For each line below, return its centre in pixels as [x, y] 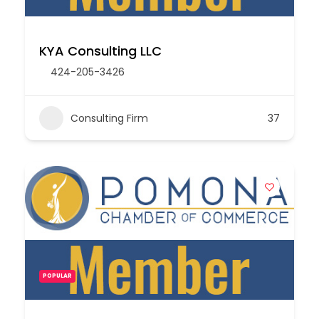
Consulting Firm [109, 118]
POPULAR [57, 276]
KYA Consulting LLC [100, 51]
